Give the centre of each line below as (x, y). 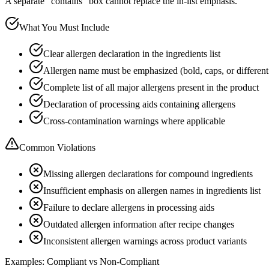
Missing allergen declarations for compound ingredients (148, 174)
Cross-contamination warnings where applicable (134, 121)
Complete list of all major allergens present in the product (151, 87)
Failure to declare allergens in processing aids (129, 207)
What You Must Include (64, 27)
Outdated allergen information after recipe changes (139, 224)
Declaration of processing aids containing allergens (139, 104)
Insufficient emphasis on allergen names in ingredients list (152, 190)
